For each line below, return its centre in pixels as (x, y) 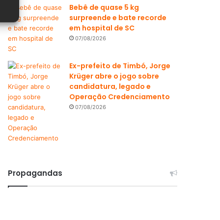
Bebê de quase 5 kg (104, 7)
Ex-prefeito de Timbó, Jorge (120, 66)
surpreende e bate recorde (118, 18)
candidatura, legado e (110, 86)
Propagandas (35, 173)
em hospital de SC (102, 28)
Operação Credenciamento (120, 97)
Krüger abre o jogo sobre (114, 76)
